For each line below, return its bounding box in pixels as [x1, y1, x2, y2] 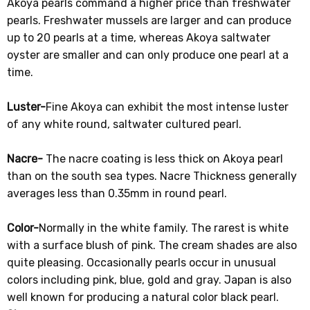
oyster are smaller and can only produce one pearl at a [7, 48, 289, 62]
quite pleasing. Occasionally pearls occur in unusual [7, 255, 277, 269]
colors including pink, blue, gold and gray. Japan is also [7, 273, 292, 286]
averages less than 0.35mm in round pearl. [7, 186, 228, 200]
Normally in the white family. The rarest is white [39, 221, 289, 235]
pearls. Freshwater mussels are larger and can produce [7, 13, 292, 27]
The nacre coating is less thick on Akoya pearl [46, 152, 284, 165]
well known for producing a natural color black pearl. [7, 290, 280, 304]
